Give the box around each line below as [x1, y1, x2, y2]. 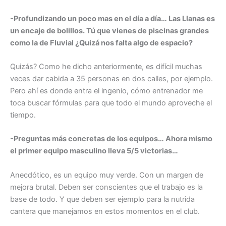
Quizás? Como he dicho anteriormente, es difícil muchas [10, 62, 202, 72]
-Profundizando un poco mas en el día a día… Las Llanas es [10, 14, 215, 23]
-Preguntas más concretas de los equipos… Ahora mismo [10, 134, 212, 144]
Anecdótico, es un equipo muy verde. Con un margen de [10, 170, 203, 180]
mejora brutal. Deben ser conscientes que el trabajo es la [10, 182, 203, 192]
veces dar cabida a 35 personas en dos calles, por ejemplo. [10, 74, 213, 84]
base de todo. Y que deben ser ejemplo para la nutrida [10, 194, 195, 204]
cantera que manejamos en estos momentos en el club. [10, 206, 200, 216]
